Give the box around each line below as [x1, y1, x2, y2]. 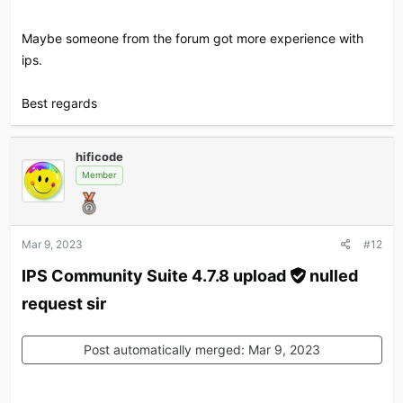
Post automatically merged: [83, 341, 248, 357]
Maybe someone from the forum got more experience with [21, 30, 363, 46]
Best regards [21, 94, 97, 111]
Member [81, 169, 117, 180]
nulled [309, 265, 358, 285]
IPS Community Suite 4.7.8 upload [21, 265, 290, 285]
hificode [75, 148, 123, 164]
